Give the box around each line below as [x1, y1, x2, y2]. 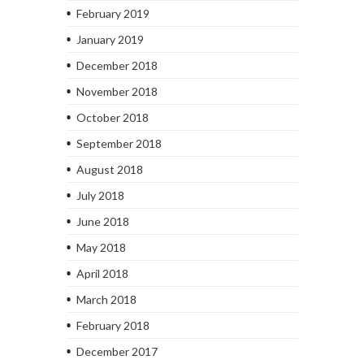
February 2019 [76, 6, 149, 20]
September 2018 [76, 136, 162, 150]
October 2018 [76, 110, 149, 124]
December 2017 [76, 344, 158, 358]
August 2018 [76, 162, 143, 176]
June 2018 [76, 214, 129, 228]
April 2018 [76, 266, 128, 280]
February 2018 [76, 318, 149, 332]
